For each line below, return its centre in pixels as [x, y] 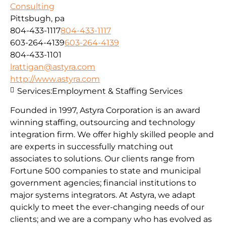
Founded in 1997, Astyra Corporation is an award [105, 110]
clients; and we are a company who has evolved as [111, 219]
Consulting [32, 6]
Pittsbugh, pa [37, 18]
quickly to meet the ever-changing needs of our [107, 207]
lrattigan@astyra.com [53, 67]
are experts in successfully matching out [92, 146]
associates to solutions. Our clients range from [102, 158]
